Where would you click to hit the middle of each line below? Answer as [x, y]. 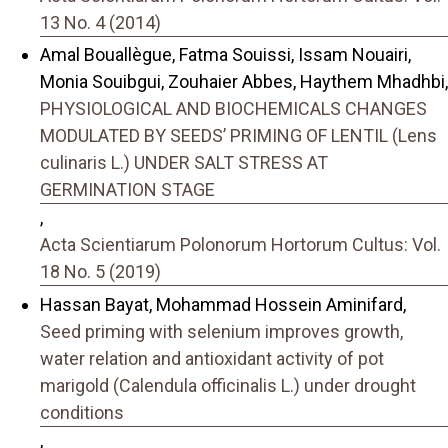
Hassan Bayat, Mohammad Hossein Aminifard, [223, 304]
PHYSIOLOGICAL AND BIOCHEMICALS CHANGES [233, 109]
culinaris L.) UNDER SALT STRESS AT [184, 163]
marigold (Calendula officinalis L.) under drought [228, 385]
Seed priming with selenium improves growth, [221, 331]
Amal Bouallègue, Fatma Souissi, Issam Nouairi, [225, 55]
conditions [82, 412]
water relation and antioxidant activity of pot [212, 358]
